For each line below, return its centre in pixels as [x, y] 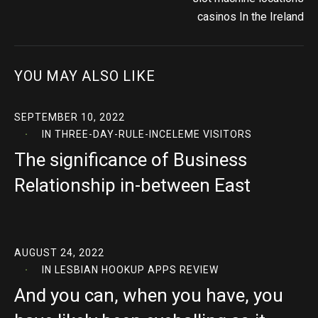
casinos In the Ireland [251, 17]
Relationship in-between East [132, 185]
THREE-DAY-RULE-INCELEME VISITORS [153, 134]
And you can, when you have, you [149, 295]
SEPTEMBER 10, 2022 [70, 117]
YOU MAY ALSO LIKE [85, 76]
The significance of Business [131, 160]
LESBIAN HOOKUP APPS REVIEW [137, 270]
